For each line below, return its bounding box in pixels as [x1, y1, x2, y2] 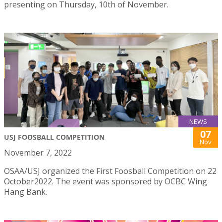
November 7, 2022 [4, 147, 72, 158]
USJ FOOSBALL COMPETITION [4, 132, 105, 142]
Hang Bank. [4, 186, 47, 197]
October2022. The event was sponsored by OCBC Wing [4, 175, 207, 187]
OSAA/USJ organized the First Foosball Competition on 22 [4, 165, 217, 176]
